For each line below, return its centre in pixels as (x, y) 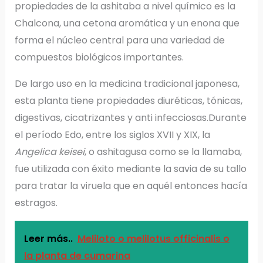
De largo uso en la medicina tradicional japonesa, (127, 83)
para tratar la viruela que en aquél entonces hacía (131, 186)
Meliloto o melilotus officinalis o (153, 238)
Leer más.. (48, 238)
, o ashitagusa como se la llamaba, (163, 151)
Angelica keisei (49, 151)
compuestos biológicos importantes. (99, 57)
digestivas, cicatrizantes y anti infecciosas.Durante (130, 117)
